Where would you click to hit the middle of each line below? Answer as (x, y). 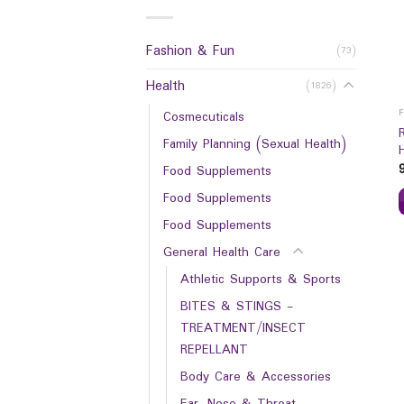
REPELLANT (214, 349)
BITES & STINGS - (237, 306)
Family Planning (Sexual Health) (255, 144)
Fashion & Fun (190, 50)
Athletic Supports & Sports (261, 279)
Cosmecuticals (204, 117)
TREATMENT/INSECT (243, 328)
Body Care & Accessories (256, 376)
